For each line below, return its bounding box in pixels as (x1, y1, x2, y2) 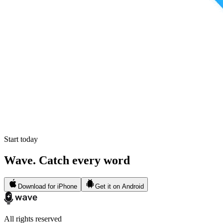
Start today (4, 135, 38, 144)
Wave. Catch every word (4, 154, 130, 167)
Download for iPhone (18, 183, 77, 191)
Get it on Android (95, 183, 144, 191)
